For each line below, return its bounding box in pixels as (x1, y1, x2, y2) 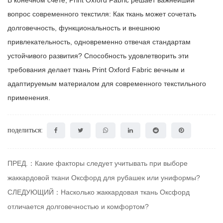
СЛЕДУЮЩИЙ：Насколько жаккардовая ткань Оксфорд (7, 188, 190, 197)
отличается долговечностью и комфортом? (7, 203, 149, 211)
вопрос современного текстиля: (7, 10, 113, 18)
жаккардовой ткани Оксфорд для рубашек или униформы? (7, 174, 200, 182)
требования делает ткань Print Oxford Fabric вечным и (7, 66, 185, 74)
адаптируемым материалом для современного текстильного (7, 80, 206, 88)
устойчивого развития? (7, 52, 84, 60)
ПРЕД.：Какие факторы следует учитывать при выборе (7, 159, 188, 168)
